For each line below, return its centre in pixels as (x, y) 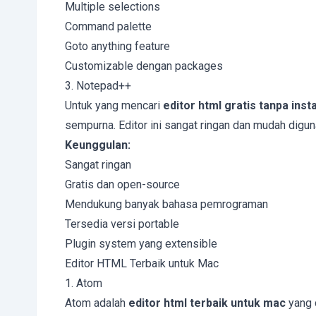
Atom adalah (97, 303)
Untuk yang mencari (114, 105)
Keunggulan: (98, 145)
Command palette (108, 26)
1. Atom (84, 283)
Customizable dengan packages (144, 66)
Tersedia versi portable (122, 224)
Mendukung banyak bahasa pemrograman (166, 204)
